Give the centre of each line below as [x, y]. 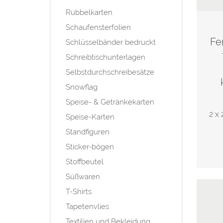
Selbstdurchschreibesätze [110, 72]
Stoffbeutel [85, 162]
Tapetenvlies [87, 206]
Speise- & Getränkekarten [110, 102]
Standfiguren [88, 132]
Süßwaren [83, 176]
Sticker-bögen [90, 147]
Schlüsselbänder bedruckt [111, 42]
